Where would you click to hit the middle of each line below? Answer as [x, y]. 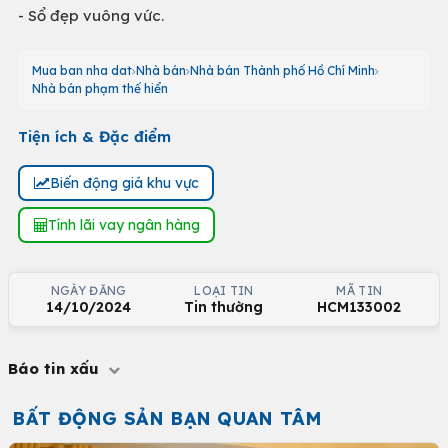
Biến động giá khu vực [124, 182]
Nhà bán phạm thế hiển [100, 88]
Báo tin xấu [56, 368]
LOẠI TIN [224, 290]
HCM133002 [359, 307]
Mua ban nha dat [82, 70]
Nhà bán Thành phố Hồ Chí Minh [282, 70]
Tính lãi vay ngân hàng [123, 224]
